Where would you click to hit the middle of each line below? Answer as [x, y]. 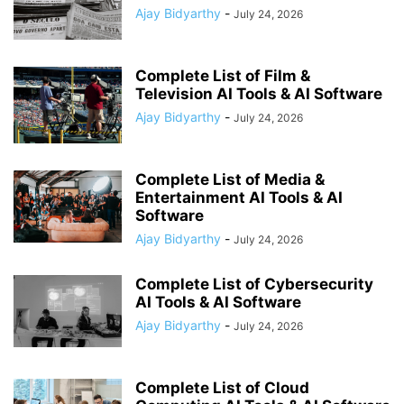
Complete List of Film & [223, 76]
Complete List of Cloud [222, 388]
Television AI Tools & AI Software [259, 94]
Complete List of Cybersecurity [254, 284]
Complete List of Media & [230, 179]
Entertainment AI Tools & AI [239, 197]
